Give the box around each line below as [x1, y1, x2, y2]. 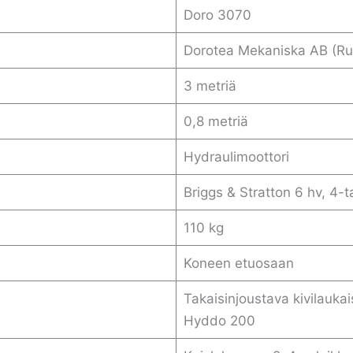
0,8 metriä [183, 113, 248, 129]
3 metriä [183, 78, 236, 94]
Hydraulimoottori [183, 149, 289, 165]
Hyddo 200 [183, 313, 255, 329]
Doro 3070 [183, 7, 251, 23]
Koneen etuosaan [183, 255, 294, 271]
